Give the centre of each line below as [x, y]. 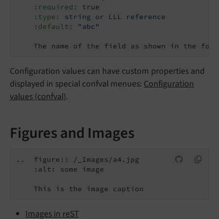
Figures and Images [72, 133]
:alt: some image [60, 169]
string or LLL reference [115, 16]
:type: [38, 16]
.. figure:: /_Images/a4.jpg [78, 159]
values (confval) [38, 96]
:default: [45, 26]
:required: [47, 7]
